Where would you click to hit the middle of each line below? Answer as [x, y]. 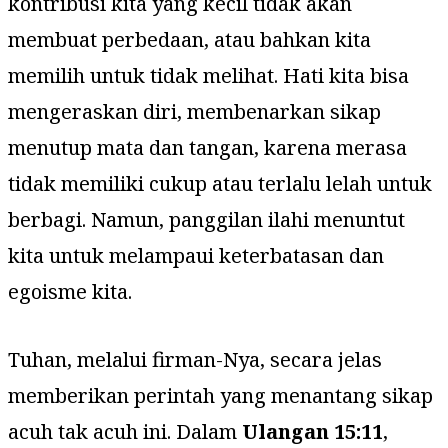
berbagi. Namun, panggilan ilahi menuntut [206, 219]
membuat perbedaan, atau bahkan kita [189, 39]
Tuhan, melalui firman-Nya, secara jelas [195, 359]
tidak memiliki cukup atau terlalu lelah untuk [220, 183]
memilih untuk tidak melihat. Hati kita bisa [208, 75]
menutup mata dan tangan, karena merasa [207, 147]
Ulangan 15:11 [312, 431]
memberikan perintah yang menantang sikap [220, 395]
